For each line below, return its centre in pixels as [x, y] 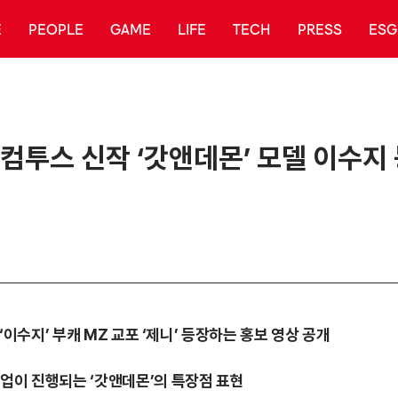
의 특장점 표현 [199, 381]
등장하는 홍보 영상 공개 [256, 334]
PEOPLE [56, 28]
